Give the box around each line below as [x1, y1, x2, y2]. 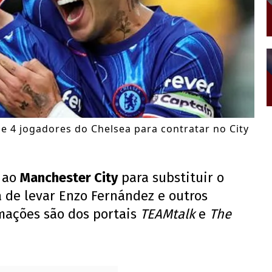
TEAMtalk [140, 206, 199, 223]
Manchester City [20, 169, 118, 186]
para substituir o [118, 169, 224, 186]
